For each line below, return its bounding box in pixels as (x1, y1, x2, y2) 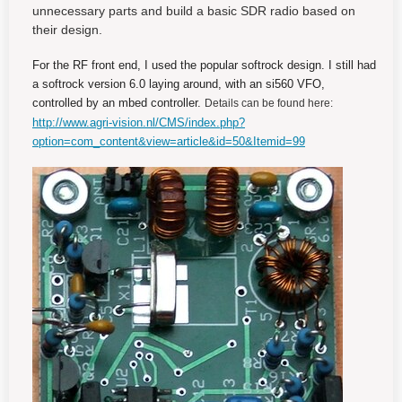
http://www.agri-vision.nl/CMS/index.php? (32, 116, 245, 129)
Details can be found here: (205, 97, 333, 109)
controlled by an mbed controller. (32, 96, 205, 109)
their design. (32, 22, 102, 37)
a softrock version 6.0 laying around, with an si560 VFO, (32, 77, 325, 91)
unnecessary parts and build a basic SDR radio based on (32, 4, 355, 18)
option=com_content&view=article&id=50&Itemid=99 (32, 135, 305, 148)
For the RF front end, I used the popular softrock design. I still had (32, 58, 376, 72)
